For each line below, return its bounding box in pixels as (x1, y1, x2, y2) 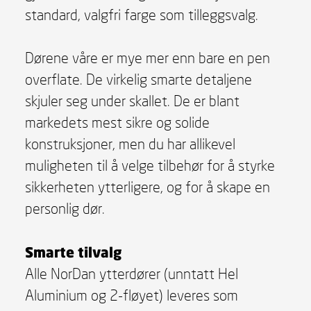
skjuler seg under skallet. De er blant (24, 91, 239, 110)
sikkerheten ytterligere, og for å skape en (24, 177, 270, 196)
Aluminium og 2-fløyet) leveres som (24, 285, 238, 304)
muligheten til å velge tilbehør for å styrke (24, 155, 275, 174)
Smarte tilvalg (24, 242, 121, 260)
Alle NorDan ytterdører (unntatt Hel (24, 264, 238, 283)
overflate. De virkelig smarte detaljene (24, 69, 252, 88)
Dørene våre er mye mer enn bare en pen (24, 48, 270, 67)
